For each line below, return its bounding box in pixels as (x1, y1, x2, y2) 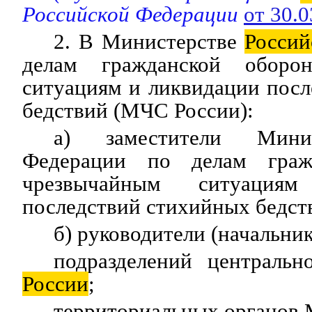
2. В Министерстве (54, 29, 245, 54)
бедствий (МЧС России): (22, 98, 253, 123)
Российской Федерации (22, 2, 244, 26)
